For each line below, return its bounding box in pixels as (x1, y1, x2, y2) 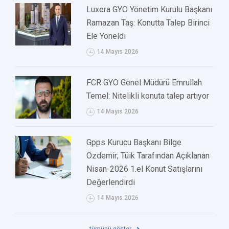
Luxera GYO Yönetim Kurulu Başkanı (86, 5, 213, 15)
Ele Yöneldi (86, 31, 126, 41)
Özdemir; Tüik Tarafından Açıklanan (86, 151, 210, 161)
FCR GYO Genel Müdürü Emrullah (86, 78, 202, 88)
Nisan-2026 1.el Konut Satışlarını (86, 164, 203, 174)
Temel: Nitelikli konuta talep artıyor (86, 91, 210, 101)
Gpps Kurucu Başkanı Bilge (86, 138, 182, 148)
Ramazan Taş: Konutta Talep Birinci (86, 18, 210, 28)
